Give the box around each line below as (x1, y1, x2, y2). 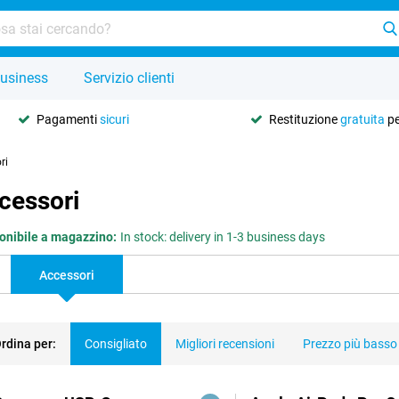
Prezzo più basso (303, 337, 397, 351)
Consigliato (85, 337, 147, 351)
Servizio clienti (84, 69, 175, 86)
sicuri (99, 111, 129, 126)
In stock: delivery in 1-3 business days (120, 230, 325, 244)
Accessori (39, 268, 94, 282)
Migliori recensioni (175, 337, 274, 351)
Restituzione (269, 111, 341, 126)
